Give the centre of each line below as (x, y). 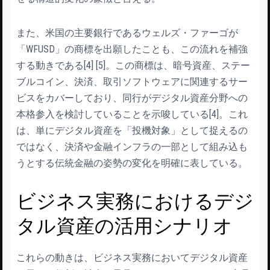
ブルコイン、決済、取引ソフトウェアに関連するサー (132, 81)
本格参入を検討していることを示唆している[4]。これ (132, 114)
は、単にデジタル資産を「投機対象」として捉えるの (132, 130)
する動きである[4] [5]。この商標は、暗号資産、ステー (133, 65)
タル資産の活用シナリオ (124, 226)
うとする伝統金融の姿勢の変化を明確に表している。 (132, 163)
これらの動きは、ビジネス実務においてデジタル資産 (132, 257)
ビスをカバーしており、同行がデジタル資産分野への (132, 98)
